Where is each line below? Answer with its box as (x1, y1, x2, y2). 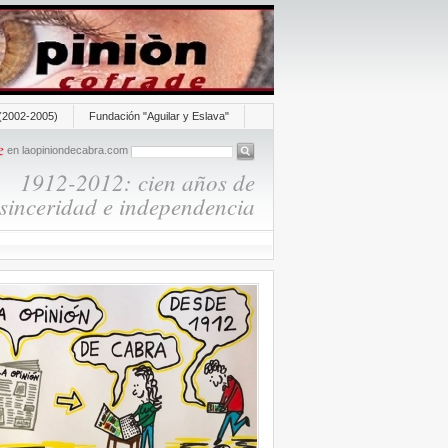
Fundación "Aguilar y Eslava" (88, 110, 229, 122)
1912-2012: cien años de (19, 166, 255, 197)
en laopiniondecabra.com (3, 144, 131, 157)
